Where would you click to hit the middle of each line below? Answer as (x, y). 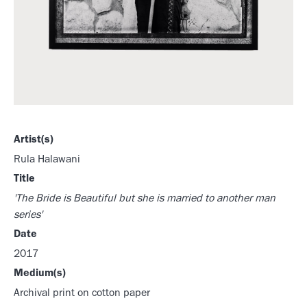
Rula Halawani (47, 161)
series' (28, 216)
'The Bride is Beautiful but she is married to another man (145, 200)
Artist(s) (34, 141)
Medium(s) (40, 274)
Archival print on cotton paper (82, 294)
